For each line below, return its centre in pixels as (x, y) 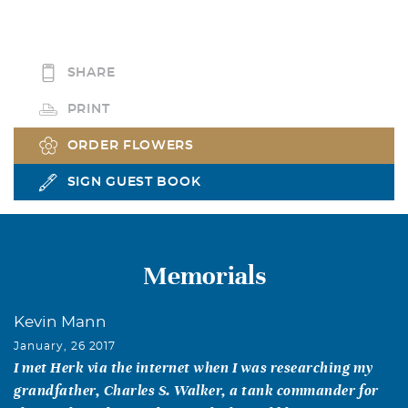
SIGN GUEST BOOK (134, 182)
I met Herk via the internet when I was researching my (194, 367)
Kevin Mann (60, 321)
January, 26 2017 (65, 346)
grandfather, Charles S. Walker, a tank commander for (196, 390)
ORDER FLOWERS (130, 145)
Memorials (204, 275)
